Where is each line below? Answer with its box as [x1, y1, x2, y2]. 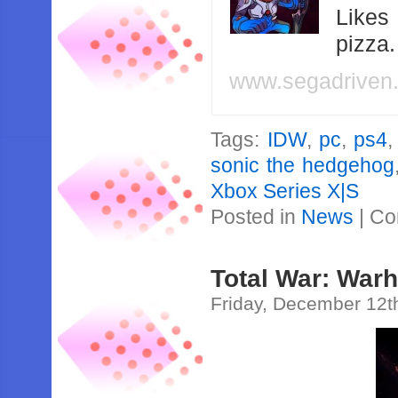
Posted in [211, 205, 302, 228]
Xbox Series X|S [211, 179, 360, 203]
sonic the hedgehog [211, 154, 394, 177]
